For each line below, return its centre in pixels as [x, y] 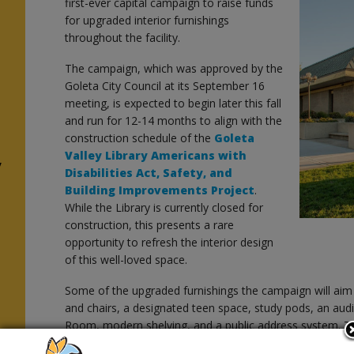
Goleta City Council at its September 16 [165, 85]
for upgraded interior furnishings [147, 20]
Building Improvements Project [160, 190]
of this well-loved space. [126, 259]
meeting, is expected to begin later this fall [173, 103]
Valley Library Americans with [156, 155]
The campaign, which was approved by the [174, 68]
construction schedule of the [140, 137]
